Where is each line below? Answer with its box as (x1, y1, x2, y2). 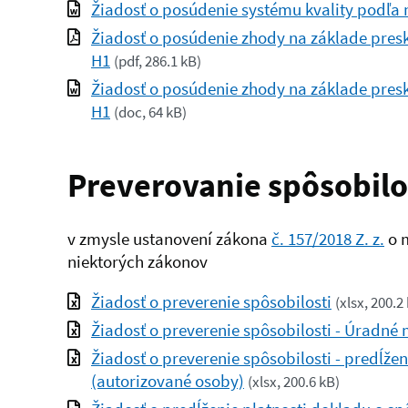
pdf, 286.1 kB (118, 52, 197, 72)
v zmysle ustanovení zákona (67, 228, 271, 250)
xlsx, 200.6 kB (252, 372, 335, 393)
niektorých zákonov (67, 250, 208, 273)
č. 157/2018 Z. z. (271, 228, 384, 250)
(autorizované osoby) (91, 370, 244, 393)
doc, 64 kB (118, 103, 182, 123)
